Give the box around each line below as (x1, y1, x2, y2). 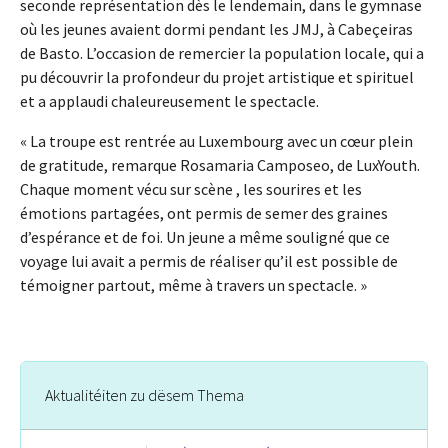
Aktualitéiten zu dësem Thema (45, 385, 244, 406)
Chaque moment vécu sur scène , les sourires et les (20, 179, 362, 200)
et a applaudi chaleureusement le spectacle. (20, 91, 319, 112)
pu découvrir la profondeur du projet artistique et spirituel (20, 67, 414, 88)
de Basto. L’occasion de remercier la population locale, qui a (20, 43, 424, 64)
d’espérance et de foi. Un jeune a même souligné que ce (20, 227, 390, 248)
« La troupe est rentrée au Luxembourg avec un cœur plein (20, 131, 413, 152)
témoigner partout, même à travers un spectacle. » (20, 275, 367, 296)
